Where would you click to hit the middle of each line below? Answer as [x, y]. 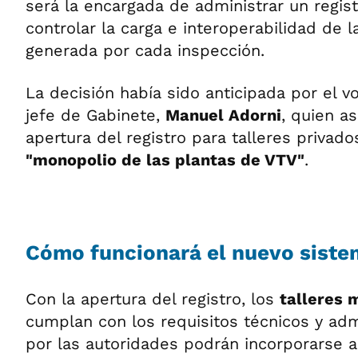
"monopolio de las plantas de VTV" [165, 159]
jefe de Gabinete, [95, 115]
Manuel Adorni [223, 115]
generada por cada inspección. [145, 50]
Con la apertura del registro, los [153, 298]
